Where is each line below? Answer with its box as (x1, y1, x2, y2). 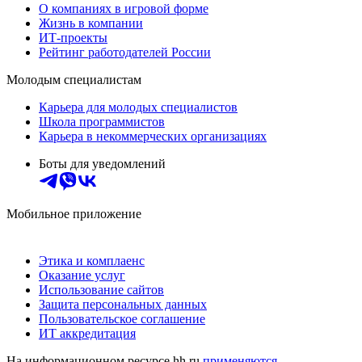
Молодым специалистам (6, 72, 141, 86)
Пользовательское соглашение (39, 311, 205, 326)
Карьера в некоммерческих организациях (39, 128, 267, 143)
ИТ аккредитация (39, 326, 136, 340)
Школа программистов (39, 114, 165, 128)
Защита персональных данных (39, 297, 207, 311)
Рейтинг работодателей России (39, 44, 211, 59)
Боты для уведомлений (39, 156, 166, 170)
